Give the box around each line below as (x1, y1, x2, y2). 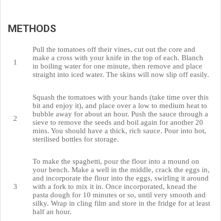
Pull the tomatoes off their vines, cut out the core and (32, 45, 195, 54)
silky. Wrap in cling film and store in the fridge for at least (32, 199, 210, 207)
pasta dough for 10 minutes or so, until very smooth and (32, 190, 206, 199)
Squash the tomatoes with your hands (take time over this (32, 93, 209, 101)
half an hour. (32, 207, 72, 216)
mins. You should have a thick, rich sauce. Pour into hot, (32, 126, 206, 135)
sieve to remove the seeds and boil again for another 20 (32, 118, 203, 126)
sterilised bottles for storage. (32, 135, 119, 143)
